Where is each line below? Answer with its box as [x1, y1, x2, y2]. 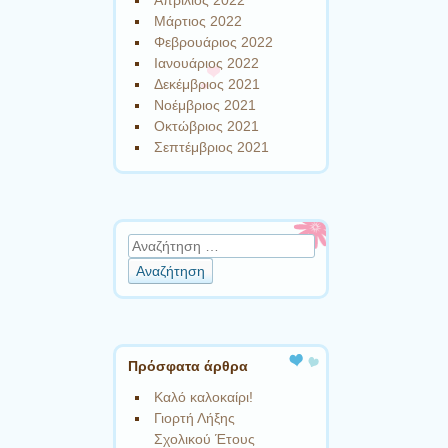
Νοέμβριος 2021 [154, 97, 257, 114]
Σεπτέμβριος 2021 [154, 139, 270, 156]
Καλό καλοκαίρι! [154, 389, 254, 406]
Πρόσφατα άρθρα [128, 358, 248, 375]
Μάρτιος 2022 [154, 13, 243, 30]
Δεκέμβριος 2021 [154, 76, 261, 93]
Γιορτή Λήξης [154, 410, 236, 427]
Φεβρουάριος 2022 [154, 34, 274, 51]
